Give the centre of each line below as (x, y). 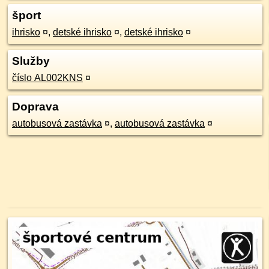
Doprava (35, 107)
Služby (31, 61)
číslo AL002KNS (47, 78)
